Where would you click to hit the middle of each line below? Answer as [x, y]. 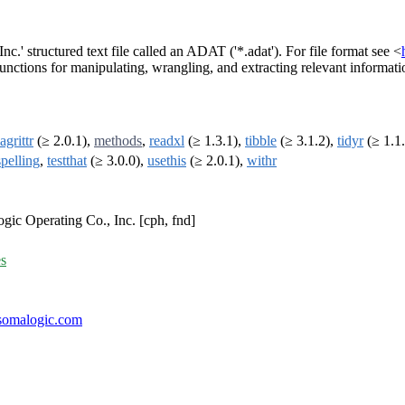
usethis [167, 161]
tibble [261, 141]
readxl [167, 141]
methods [118, 141]
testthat [67, 161]
